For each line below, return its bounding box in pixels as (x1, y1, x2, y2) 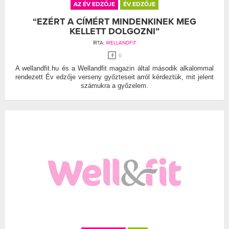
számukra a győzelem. (81, 81, 148, 89)
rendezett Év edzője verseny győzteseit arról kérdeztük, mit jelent (15, 73, 214, 81)
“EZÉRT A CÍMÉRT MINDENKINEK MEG (33, 15, 196, 27)
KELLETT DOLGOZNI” (70, 25, 159, 37)
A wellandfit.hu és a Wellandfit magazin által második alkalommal (15, 64, 214, 72)
